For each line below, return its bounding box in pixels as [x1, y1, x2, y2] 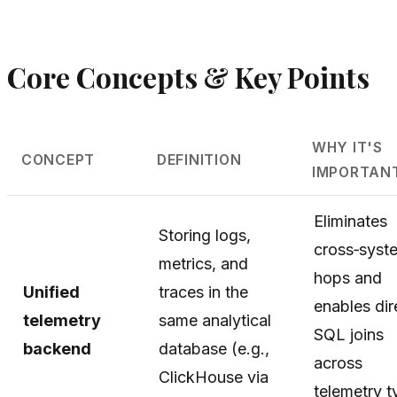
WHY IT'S [311, 139, 384, 157]
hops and [314, 269, 382, 288]
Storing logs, [159, 226, 251, 245]
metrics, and [159, 254, 248, 274]
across [314, 354, 362, 373]
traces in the [159, 283, 248, 302]
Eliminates [314, 212, 387, 231]
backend [23, 339, 91, 359]
